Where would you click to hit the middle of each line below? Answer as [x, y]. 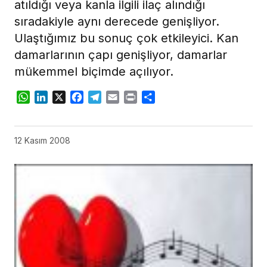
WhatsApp [54, 97]
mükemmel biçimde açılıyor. [94, 72]
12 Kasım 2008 [42, 141]
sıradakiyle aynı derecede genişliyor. [117, 22]
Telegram [122, 97]
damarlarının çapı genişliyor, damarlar [121, 55]
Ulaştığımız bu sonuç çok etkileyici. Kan [126, 38]
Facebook [106, 97]
